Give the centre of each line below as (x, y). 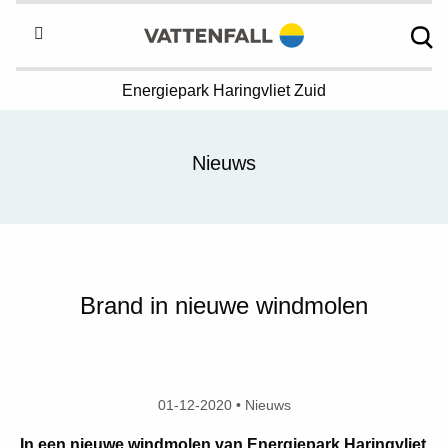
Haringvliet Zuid (269, 90)
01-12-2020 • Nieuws (224, 405)
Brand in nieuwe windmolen (224, 305)
